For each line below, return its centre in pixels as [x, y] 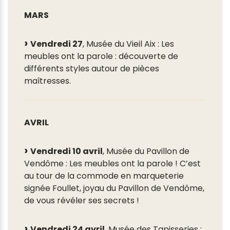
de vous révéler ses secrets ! [82, 201]
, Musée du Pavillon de [146, 151]
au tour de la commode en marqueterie [104, 176]
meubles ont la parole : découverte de [101, 56]
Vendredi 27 [56, 44]
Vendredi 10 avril [66, 151]
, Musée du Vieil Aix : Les [128, 44]
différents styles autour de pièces [92, 69]
